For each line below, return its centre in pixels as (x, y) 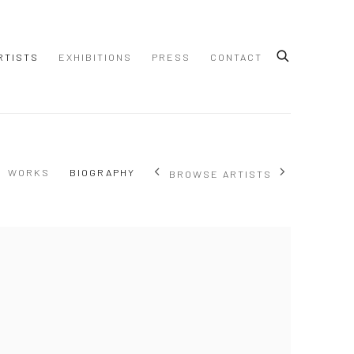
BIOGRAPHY (102, 173)
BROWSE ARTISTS (220, 173)
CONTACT (236, 56)
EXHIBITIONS (95, 56)
